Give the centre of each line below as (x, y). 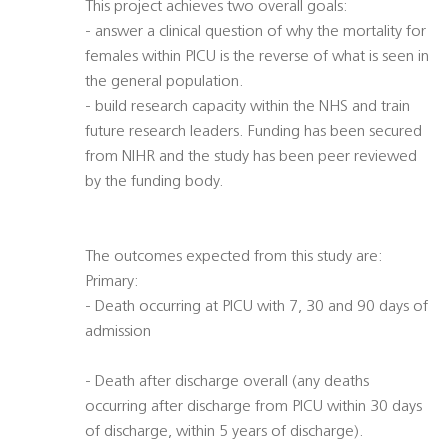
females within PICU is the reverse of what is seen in (257, 57)
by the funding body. (154, 182)
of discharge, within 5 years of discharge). (224, 432)
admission (118, 332)
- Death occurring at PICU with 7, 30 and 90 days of (256, 307)
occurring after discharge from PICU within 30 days (253, 407)
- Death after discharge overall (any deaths (227, 382)
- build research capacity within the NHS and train (247, 107)
